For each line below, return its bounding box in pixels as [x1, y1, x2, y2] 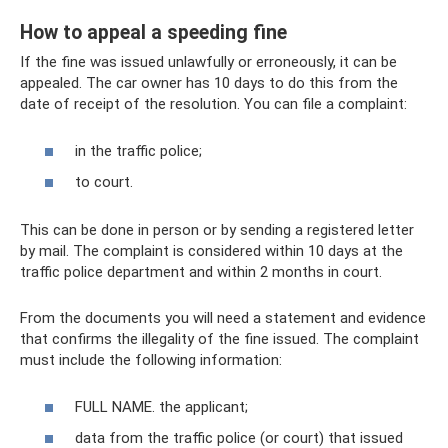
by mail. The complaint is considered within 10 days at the [20, 242, 403, 261]
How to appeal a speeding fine [20, 20, 287, 44]
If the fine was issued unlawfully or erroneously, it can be [20, 53, 397, 72]
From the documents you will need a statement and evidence [20, 309, 426, 328]
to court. [75, 173, 133, 192]
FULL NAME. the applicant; [75, 397, 248, 416]
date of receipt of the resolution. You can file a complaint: [20, 95, 407, 114]
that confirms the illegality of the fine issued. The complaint [20, 330, 419, 349]
